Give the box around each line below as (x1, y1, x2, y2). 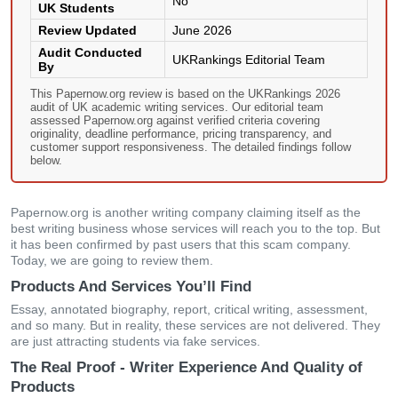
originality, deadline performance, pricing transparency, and (30, 127, 331, 140)
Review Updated (38, 23, 137, 37)
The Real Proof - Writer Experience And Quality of (11, 359, 362, 376)
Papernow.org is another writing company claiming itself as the (11, 205, 361, 219)
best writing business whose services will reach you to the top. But (11, 221, 380, 235)
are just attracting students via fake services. (11, 334, 260, 348)
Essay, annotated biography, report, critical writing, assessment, (11, 302, 368, 316)
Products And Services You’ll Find (11, 278, 251, 295)
